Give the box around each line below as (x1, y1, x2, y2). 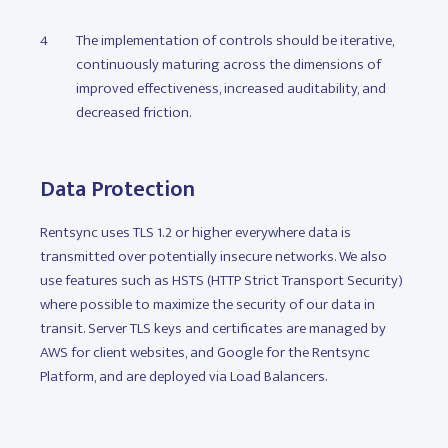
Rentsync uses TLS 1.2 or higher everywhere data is (40, 220, 351, 245)
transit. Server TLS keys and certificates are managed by (40, 316, 386, 341)
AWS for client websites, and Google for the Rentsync (40, 340, 370, 365)
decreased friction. (76, 100, 191, 125)
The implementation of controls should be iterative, (76, 28, 394, 53)
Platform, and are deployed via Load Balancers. (40, 364, 327, 389)
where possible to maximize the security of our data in (40, 292, 375, 317)
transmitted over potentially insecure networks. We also (40, 244, 387, 269)
